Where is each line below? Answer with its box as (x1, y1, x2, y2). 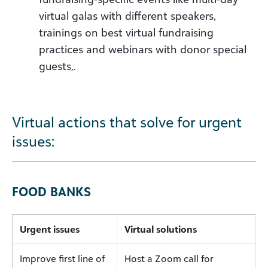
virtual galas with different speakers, (39, 8, 216, 22)
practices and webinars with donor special (39, 42, 246, 56)
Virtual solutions (124, 223, 197, 235)
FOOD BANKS (12, 183, 91, 199)
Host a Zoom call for (124, 252, 214, 264)
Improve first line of (20, 252, 105, 264)
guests (39, 59, 71, 72)
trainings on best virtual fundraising (39, 25, 214, 39)
